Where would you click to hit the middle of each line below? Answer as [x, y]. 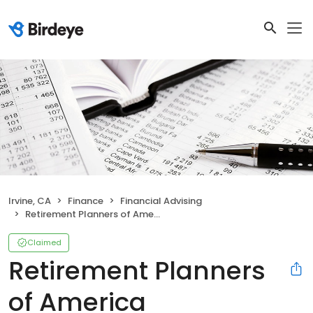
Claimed [44, 243]
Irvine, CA [30, 201]
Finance [86, 201]
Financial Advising [161, 201]
